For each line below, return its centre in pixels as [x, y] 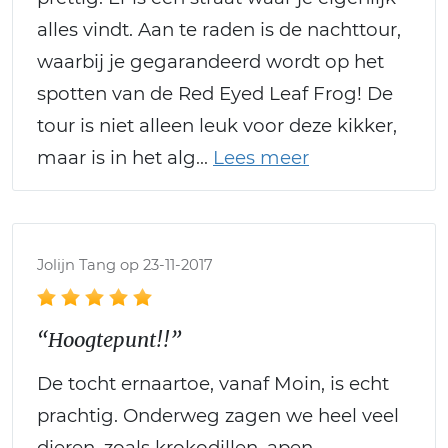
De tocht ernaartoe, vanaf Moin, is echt [213, 383]
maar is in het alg [116, 157]
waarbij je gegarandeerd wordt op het [210, 61]
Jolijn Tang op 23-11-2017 [125, 264]
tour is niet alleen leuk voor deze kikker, [217, 125]
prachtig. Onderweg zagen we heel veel [218, 415]
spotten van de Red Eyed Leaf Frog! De [215, 93]
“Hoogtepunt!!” [109, 339]
